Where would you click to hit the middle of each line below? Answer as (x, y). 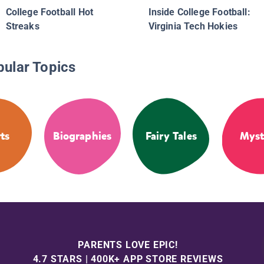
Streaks (22, 27)
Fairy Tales (171, 136)
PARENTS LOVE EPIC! (128, 245)
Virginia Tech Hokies (193, 27)
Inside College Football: (199, 12)
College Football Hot (49, 12)
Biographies (82, 136)
